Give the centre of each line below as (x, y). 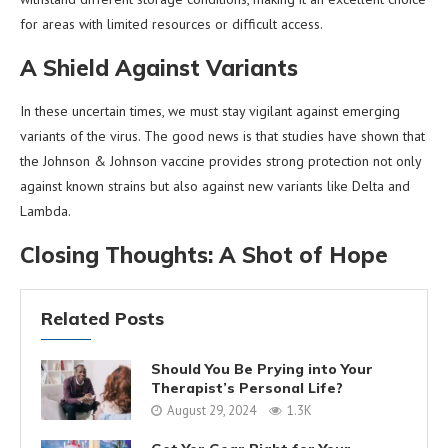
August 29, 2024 (211, 411)
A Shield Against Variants (159, 67)
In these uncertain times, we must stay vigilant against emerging (210, 110)
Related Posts (102, 318)
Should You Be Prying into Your (262, 369)
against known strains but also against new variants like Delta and (215, 185)
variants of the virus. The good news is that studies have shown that (222, 135)
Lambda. (45, 210)
